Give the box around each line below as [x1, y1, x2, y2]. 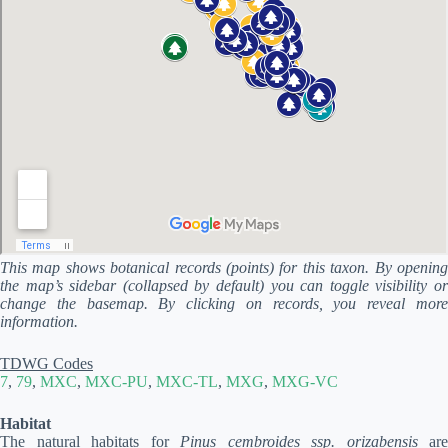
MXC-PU [85, 373, 148, 390]
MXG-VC [272, 373, 338, 390]
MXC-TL [156, 373, 218, 390]
